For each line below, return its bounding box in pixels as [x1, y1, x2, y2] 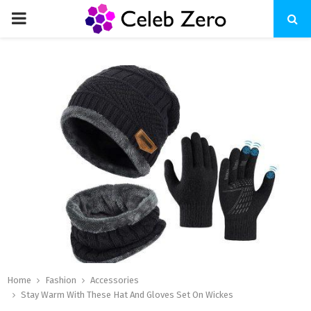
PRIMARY [10, 8, 76, 28]
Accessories [90, 275, 139, 286]
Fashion [45, 275, 76, 286]
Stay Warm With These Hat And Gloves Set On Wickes [21, 289, 233, 301]
